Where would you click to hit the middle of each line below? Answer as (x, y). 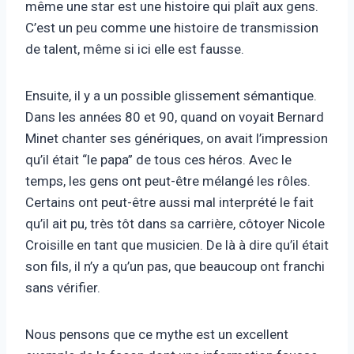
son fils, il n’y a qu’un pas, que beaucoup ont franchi (175, 266)
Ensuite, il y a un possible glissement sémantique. (171, 95)
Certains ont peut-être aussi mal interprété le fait (169, 202)
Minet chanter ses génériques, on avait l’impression (177, 138)
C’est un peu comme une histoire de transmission (172, 27)
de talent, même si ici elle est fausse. (135, 49)
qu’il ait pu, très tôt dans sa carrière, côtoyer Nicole (175, 223)
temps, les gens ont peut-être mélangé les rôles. (168, 181)
